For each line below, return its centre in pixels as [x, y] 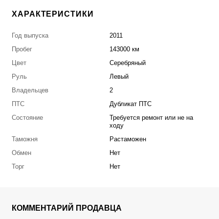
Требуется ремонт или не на [151, 118]
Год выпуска [30, 36]
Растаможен [128, 139]
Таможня [25, 139]
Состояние [27, 118]
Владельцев [30, 90]
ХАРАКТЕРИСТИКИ [53, 14]
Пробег [22, 49]
